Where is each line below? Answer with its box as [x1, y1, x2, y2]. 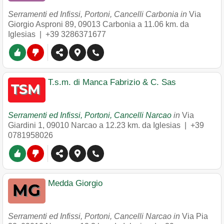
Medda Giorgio [48, 178, 102, 188]
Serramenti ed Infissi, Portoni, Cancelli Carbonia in [8, 10, 189, 18]
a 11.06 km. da [137, 20, 189, 28]
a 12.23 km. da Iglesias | [99, 121, 190, 129]
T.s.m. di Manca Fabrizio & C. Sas [48, 77, 176, 87]
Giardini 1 [8, 121, 42, 129]
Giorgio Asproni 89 [8, 20, 74, 28]
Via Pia [182, 212, 208, 220]
